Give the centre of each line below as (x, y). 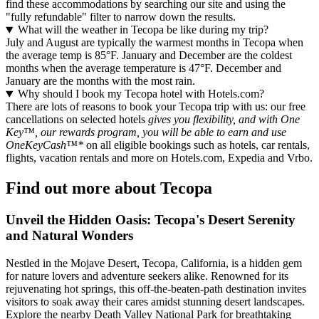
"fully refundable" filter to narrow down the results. (121, 17)
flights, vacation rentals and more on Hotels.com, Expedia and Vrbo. (159, 158)
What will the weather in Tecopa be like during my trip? (143, 30)
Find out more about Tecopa (109, 188)
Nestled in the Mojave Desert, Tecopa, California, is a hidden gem (154, 263)
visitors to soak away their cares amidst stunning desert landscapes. (155, 302)
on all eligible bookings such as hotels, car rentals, (197, 145)
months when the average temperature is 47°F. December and (143, 68)
